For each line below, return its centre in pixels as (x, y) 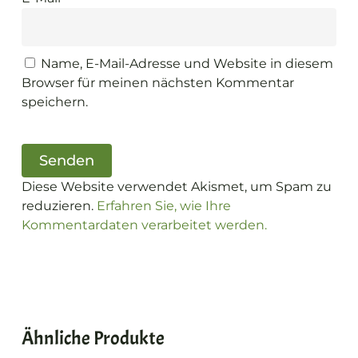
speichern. (54, 101)
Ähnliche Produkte (93, 338)
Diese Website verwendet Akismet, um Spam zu (176, 186)
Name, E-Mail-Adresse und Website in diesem (187, 63)
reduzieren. (59, 205)
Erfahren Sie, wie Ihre (163, 205)
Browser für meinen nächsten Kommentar (157, 82)
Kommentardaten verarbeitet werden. (144, 225)
